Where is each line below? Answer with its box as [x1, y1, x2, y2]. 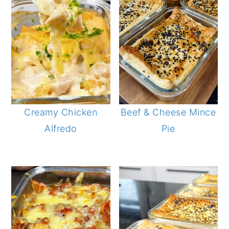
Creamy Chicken [24, 106, 98, 118]
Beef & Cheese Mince [120, 106, 216, 118]
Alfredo [44, 123, 77, 134]
